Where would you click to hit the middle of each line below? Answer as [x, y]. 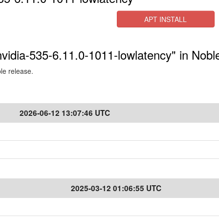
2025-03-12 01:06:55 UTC [116, 188]
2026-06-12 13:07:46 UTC [65, 113]
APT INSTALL [166, 19]
